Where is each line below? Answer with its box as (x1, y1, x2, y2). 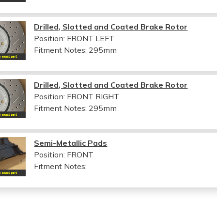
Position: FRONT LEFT (34, 33, 115, 43)
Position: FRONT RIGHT (34, 91, 120, 101)
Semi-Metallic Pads (34, 138, 108, 148)
